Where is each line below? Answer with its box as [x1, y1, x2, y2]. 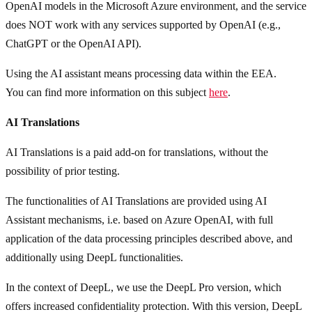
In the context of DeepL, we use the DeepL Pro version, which [6, 281, 281, 294]
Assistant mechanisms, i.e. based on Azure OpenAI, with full [6, 214, 273, 226]
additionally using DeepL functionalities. [6, 251, 183, 264]
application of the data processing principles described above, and [6, 233, 292, 245]
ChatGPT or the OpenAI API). [6, 38, 141, 50]
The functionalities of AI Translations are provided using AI [6, 195, 267, 208]
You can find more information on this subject [6, 86, 209, 99]
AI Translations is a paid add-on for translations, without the [6, 146, 268, 159]
